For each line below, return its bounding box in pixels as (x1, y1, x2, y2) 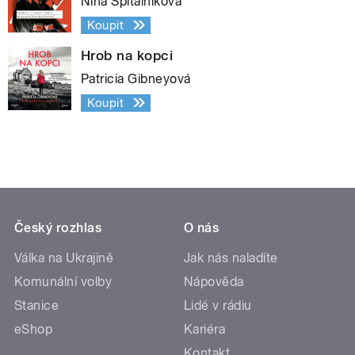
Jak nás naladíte (184, 250, 278, 265)
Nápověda (184, 273, 244, 289)
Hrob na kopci (81, 47, 174, 63)
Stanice (14, 297, 59, 313)
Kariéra (184, 321, 226, 337)
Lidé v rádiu (184, 297, 252, 313)
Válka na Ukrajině (14, 250, 114, 265)
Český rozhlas (14, 219, 102, 235)
